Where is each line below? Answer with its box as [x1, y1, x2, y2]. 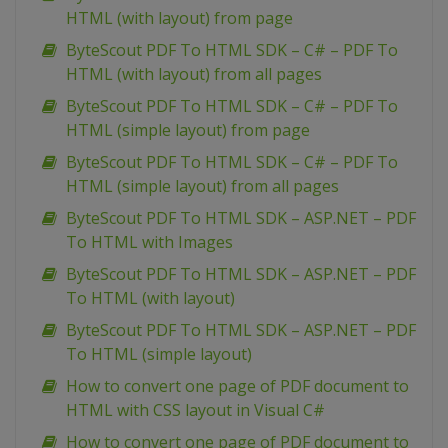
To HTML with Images [66, 231, 233, 253]
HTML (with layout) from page [66, 7, 293, 29]
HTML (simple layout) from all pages [66, 175, 339, 197]
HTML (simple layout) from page [66, 119, 310, 141]
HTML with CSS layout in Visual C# [66, 399, 325, 421]
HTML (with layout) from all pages [66, 63, 322, 85]
